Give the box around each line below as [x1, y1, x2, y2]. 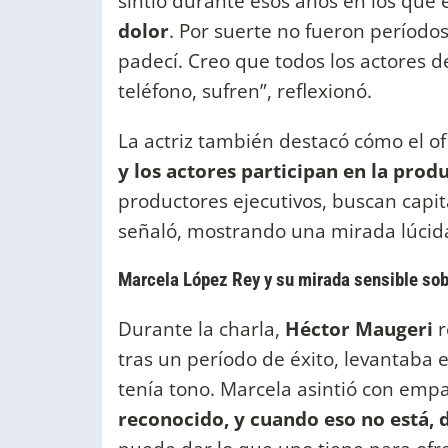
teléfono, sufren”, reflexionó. [118, 77, 372, 105]
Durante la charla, [118, 314, 285, 342]
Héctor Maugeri [285, 314, 433, 342]
